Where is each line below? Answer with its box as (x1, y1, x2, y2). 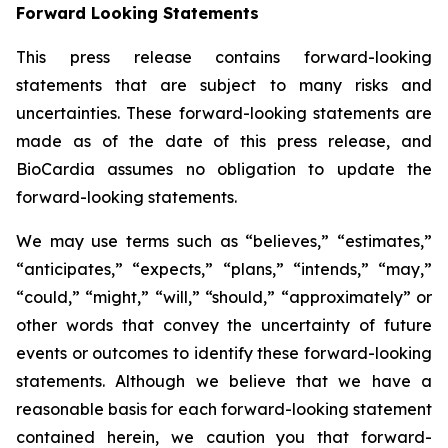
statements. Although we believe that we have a (16, 371, 432, 391)
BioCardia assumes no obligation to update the (16, 159, 432, 179)
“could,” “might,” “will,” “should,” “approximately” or (16, 287, 432, 307)
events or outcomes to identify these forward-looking (16, 343, 432, 363)
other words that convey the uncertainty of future (16, 315, 432, 335)
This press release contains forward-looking (16, 47, 432, 67)
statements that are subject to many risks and (16, 75, 432, 95)
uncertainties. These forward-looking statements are (16, 103, 432, 123)
